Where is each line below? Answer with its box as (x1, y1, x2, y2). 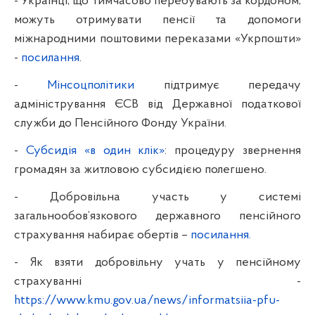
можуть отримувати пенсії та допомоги (14, 13, 301, 27)
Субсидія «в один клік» (25, 143, 165, 157)
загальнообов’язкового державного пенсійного (14, 209, 301, 223)
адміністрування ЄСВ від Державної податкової (14, 97, 301, 111)
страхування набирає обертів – (14, 228, 191, 242)
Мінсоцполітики (47, 78, 135, 92)
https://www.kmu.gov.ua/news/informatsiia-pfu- (14, 293, 280, 307)
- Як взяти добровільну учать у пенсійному (14, 255, 301, 269)
